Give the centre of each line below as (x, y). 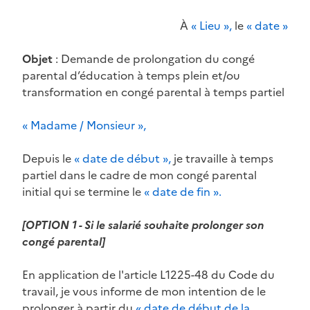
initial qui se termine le (83, 191)
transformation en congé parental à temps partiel (153, 92)
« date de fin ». (183, 191)
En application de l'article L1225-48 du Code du (148, 274)
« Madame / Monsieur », (84, 125)
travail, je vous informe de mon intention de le (144, 291)
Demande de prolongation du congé (158, 58)
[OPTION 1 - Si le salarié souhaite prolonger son (143, 225)
